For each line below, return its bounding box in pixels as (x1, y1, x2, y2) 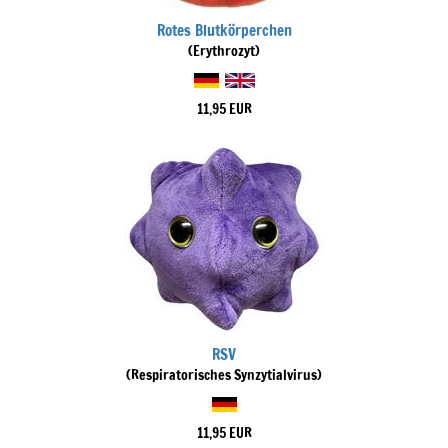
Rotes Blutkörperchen (156, 20, 292, 41)
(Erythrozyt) (188, 41, 260, 61)
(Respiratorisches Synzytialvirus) (126, 365, 322, 385)
